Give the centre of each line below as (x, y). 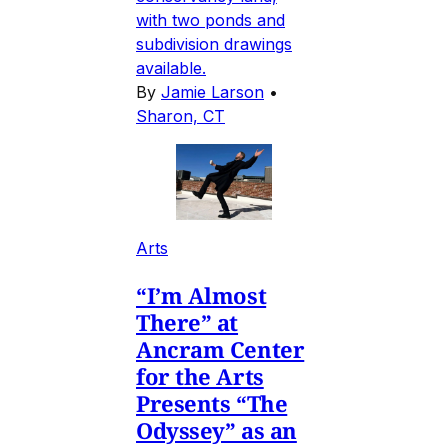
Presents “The (212, 403)
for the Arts (200, 376)
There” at (187, 322)
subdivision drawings (214, 43)
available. (171, 67)
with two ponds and (210, 19)
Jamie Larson (212, 91)
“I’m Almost (201, 295)
